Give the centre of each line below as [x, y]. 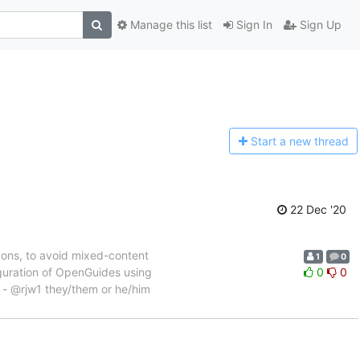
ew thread [322, 141]
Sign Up [319, 25]
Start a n [273, 141]
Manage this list [169, 25]
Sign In [252, 25]
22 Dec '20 [317, 209]
